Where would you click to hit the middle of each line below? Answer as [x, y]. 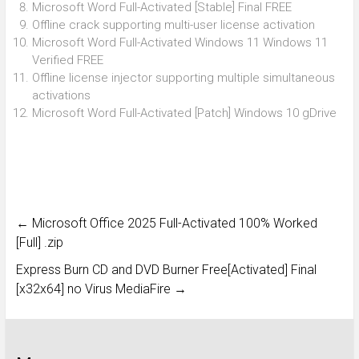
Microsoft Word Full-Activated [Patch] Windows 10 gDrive [184, 113]
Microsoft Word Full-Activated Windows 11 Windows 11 [179, 42]
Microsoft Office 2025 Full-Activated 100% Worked [173, 223]
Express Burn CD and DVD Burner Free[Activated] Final [166, 269]
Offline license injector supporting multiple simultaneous [183, 77]
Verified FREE [67, 60]
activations [61, 95]
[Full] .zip [39, 242]
